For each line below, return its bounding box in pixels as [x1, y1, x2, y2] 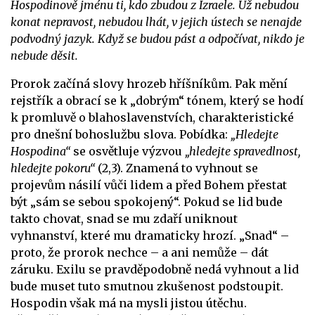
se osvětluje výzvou [70, 143, 185, 158]
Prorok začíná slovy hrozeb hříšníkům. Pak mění [11, 76, 288, 91]
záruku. [11, 262, 56, 276]
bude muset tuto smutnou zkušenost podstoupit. [11, 278, 283, 293]
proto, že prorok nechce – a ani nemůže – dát [11, 245, 269, 259]
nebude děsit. [11, 48, 78, 63]
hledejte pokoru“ [11, 160, 95, 175]
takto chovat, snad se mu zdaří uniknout [11, 211, 238, 226]
